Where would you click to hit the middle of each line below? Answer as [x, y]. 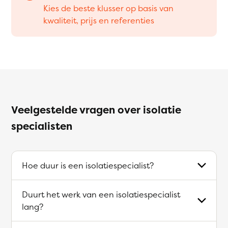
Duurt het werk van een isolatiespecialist [101, 194]
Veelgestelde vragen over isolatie [96, 109]
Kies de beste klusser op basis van [108, 8]
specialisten [42, 126]
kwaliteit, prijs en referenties [99, 20]
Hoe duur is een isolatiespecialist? [88, 165]
